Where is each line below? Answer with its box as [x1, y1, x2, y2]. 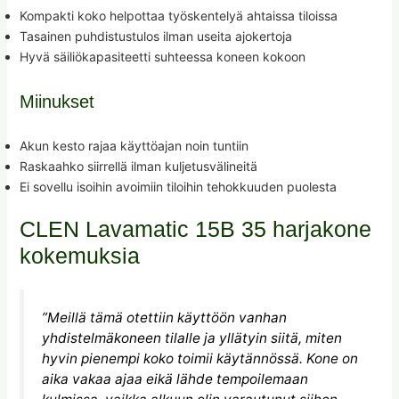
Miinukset [19, 91, 94, 111]
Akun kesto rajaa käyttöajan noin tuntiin [19, 137, 248, 153]
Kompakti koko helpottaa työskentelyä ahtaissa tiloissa [19, 7, 338, 23]
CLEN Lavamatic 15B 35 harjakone [19, 216, 371, 241]
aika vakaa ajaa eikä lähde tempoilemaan [41, 370, 308, 387]
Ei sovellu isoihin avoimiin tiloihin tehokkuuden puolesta [19, 178, 337, 194]
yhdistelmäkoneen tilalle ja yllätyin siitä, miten [41, 329, 342, 346]
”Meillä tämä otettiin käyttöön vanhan [41, 308, 287, 326]
